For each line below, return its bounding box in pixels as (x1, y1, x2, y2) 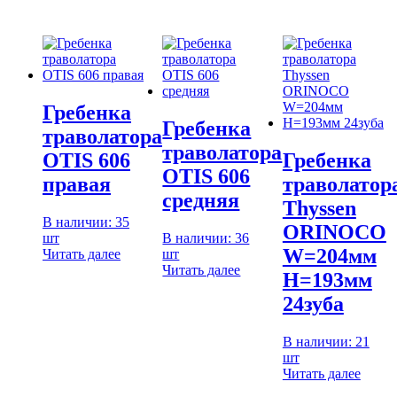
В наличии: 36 (162, 230, 250, 245)
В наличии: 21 (282, 333, 370, 349)
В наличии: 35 (43, 214, 129, 230)
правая (43, 172, 111, 196)
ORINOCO (282, 220, 386, 244)
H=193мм (282, 268, 372, 292)
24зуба (282, 292, 344, 315)
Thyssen (282, 196, 356, 220)
